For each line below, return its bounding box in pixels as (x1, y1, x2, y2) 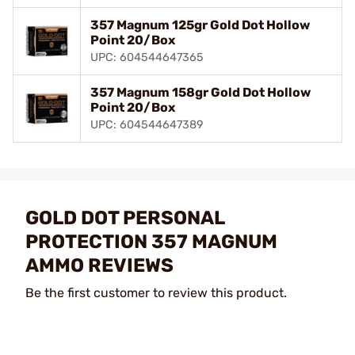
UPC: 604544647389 (90, 117, 204, 132)
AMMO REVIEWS (25, 254, 174, 277)
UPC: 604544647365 (90, 50, 204, 64)
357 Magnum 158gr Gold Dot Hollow (90, 84, 311, 100)
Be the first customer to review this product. (25, 284, 287, 300)
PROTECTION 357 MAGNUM (25, 230, 277, 253)
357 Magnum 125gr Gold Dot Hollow (90, 17, 310, 32)
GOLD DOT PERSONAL (25, 206, 224, 229)
